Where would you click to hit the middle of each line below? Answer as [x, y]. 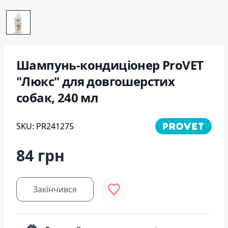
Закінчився [55, 189]
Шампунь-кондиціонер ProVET [110, 65]
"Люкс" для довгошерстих [96, 81]
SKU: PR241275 [45, 126]
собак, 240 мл [57, 97]
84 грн [40, 155]
